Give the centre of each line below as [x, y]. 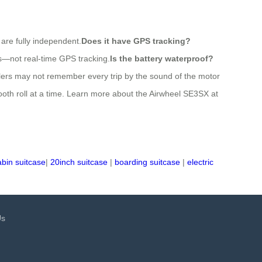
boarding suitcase [147, 162]
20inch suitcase [79, 162]
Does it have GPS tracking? [136, 41]
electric [200, 162]
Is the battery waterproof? [162, 58]
